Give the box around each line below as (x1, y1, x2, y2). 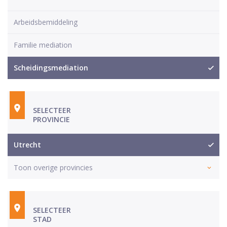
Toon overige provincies (14, 162, 93, 172)
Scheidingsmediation (14, 62, 88, 72)
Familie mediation (14, 40, 72, 50)
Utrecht (14, 139, 41, 149)
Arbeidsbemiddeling (14, 17, 78, 27)
